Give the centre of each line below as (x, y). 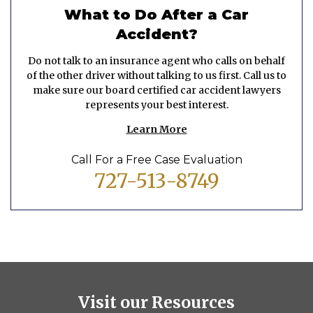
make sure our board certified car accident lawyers (156, 90)
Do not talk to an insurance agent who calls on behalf (156, 61)
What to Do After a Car (156, 15)
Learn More (156, 130)
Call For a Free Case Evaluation (156, 159)
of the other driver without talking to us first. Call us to (156, 76)
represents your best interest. (156, 105)
